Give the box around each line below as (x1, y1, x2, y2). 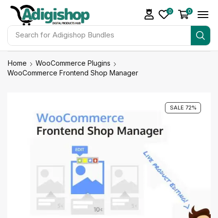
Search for (15, 31, 50, 40)
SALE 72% (169, 104, 197, 111)
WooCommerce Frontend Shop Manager (7, 68, 138, 77)
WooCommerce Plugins (36, 58, 110, 67)
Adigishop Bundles (52, 31, 114, 40)
